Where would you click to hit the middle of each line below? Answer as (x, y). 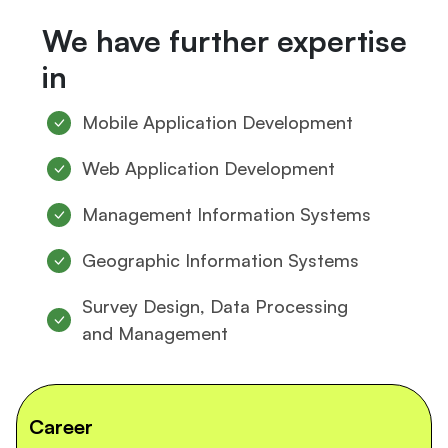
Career (61, 426)
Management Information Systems (226, 214)
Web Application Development (208, 168)
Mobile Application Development (217, 122)
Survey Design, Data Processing (215, 306)
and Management (155, 333)
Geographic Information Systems (220, 260)
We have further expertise (224, 40)
